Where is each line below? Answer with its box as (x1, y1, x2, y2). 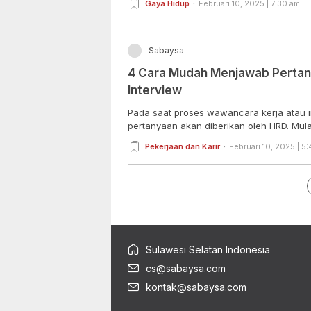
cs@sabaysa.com (146, 262, 226, 274)
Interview (128, 83, 182, 97)
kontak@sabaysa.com (146, 280, 246, 293)
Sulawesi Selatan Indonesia (146, 243, 270, 255)
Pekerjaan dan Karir (145, 141, 220, 151)
